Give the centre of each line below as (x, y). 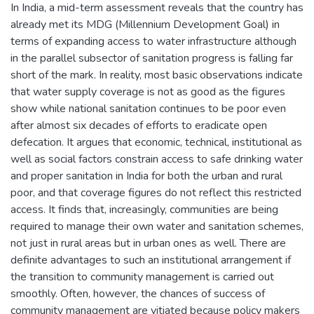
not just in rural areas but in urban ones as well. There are (148, 243)
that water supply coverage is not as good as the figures (148, 91)
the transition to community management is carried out (142, 277)
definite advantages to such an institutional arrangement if (151, 260)
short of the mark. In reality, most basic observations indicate (157, 75)
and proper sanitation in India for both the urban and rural (146, 176)
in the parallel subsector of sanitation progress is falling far (152, 58)
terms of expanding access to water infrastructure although (153, 41)
